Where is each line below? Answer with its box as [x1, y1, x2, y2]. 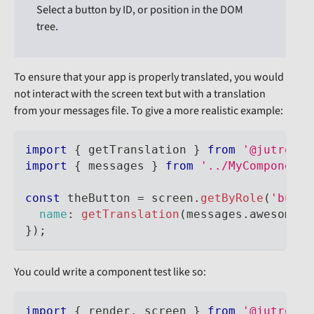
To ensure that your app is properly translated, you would [14, 69, 284, 85]
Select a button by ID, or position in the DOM [36, 1, 243, 18]
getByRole [200, 191, 264, 205]
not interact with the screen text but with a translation [14, 86, 266, 102]
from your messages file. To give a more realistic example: [14, 102, 283, 118]
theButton [60, 191, 137, 205]
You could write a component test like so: [14, 264, 206, 280]
